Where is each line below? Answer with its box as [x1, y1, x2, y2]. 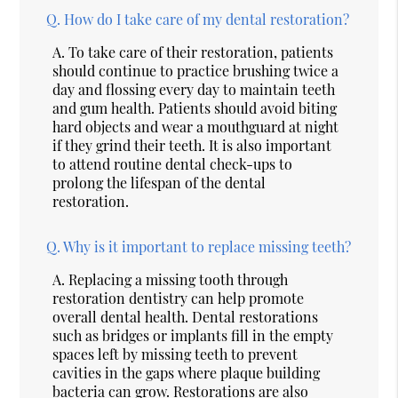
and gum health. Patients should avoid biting [52, 98, 338, 117]
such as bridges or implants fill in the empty [52, 325, 334, 345]
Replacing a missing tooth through [68, 269, 289, 289]
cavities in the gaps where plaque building [52, 362, 321, 382]
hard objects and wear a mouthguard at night [52, 116, 339, 136]
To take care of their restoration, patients [68, 42, 334, 61]
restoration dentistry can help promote [52, 288, 305, 307]
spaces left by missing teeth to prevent [52, 344, 298, 363]
